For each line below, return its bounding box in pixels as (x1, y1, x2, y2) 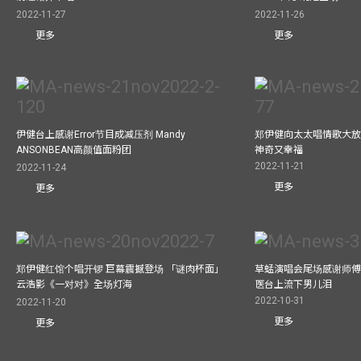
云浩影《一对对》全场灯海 (16, 279, 132, 291)
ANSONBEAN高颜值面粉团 (16, 144, 131, 156)
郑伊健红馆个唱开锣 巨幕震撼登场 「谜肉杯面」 (16, 263, 224, 276)
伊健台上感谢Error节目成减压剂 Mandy (16, 129, 185, 141)
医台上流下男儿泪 (255, 279, 333, 291)
